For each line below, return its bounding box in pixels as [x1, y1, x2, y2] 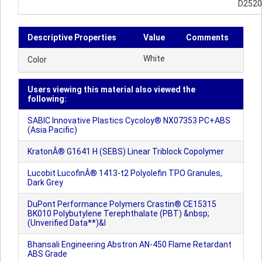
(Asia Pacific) [27, 125, 77, 135]
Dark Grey [27, 178, 63, 187]
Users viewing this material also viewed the [27, 85, 195, 94]
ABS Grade [27, 249, 67, 258]
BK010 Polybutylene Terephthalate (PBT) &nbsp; [27, 209, 209, 218]
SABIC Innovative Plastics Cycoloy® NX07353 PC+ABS [27, 116, 230, 125]
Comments [186, 33, 229, 42]
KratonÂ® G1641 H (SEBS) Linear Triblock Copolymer [27, 147, 224, 156]
